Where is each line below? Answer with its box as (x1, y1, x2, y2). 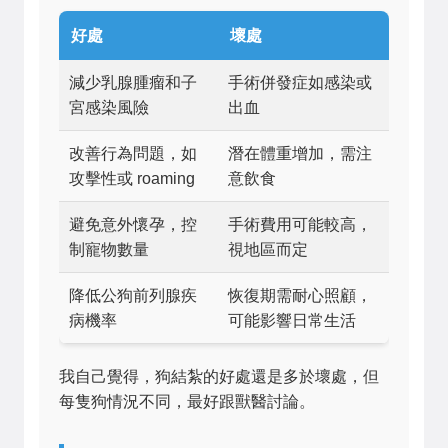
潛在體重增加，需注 (228, 145, 372, 162)
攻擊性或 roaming (69, 170, 195, 187)
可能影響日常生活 (228, 312, 356, 329)
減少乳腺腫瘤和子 (69, 74, 197, 91)
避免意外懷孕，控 (69, 216, 197, 233)
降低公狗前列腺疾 (69, 287, 197, 304)
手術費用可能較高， (228, 216, 372, 233)
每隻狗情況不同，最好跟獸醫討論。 (59, 393, 315, 410)
